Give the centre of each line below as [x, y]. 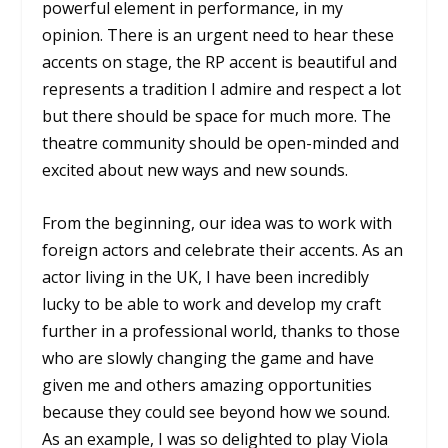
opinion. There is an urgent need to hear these [218, 34]
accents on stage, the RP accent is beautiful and [220, 61]
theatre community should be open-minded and [221, 142]
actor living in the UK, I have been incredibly [206, 276]
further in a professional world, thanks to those [221, 330]
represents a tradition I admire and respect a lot [222, 88]
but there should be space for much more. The [217, 115]
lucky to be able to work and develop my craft [212, 303]
